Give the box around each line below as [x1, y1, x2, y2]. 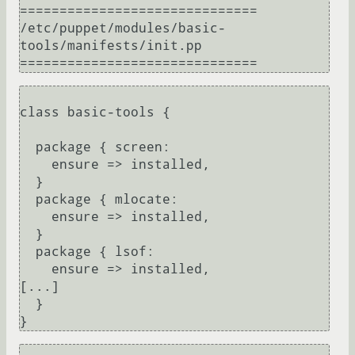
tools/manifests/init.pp [20, 38, 202, 54]
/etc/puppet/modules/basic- [20, 21, 226, 36]
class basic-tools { [20, 105, 170, 120]
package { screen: [20, 139, 36, 155]
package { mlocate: [20, 192, 36, 208]
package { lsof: [20, 244, 36, 260]
